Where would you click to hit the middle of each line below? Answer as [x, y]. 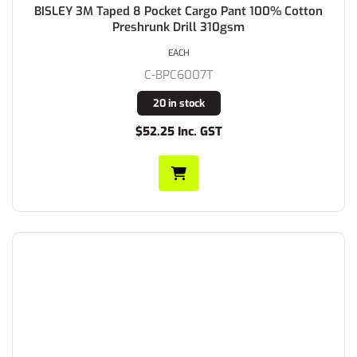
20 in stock [178, 104]
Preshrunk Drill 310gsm [178, 27]
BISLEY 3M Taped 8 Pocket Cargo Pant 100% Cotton [178, 12]
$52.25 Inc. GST [178, 132]
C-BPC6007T [178, 75]
